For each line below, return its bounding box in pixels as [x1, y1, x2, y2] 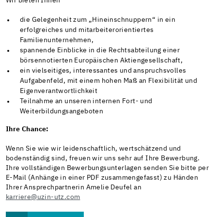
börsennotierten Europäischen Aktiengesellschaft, [20, 57, 183, 64]
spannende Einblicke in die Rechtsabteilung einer [20, 47, 180, 54]
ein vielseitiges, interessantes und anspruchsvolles [20, 67, 186, 75]
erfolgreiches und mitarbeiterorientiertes [20, 27, 154, 34]
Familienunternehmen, [20, 37, 94, 44]
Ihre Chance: [6, 126, 49, 133]
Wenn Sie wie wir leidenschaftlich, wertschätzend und [6, 145, 181, 153]
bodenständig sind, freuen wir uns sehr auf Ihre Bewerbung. [6, 155, 200, 162]
